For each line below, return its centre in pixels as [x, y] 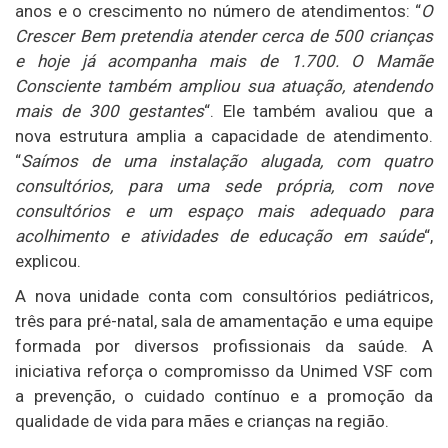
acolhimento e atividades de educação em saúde [219, 236]
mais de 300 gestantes [109, 111]
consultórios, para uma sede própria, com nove [224, 186]
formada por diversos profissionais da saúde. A [224, 346]
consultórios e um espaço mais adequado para [224, 211]
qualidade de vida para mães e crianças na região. [202, 421]
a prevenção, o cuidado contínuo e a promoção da [224, 396]
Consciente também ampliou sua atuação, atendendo [224, 86]
